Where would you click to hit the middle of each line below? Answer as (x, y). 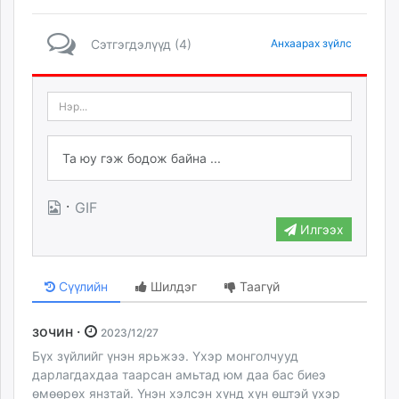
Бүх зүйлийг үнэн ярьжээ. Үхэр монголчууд (165, 355)
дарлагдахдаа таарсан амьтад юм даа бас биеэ (179, 374)
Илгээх (320, 229)
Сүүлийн (81, 286)
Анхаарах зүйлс (311, 44)
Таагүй (258, 286)
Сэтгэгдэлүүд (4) (141, 45)
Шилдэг (172, 286)
